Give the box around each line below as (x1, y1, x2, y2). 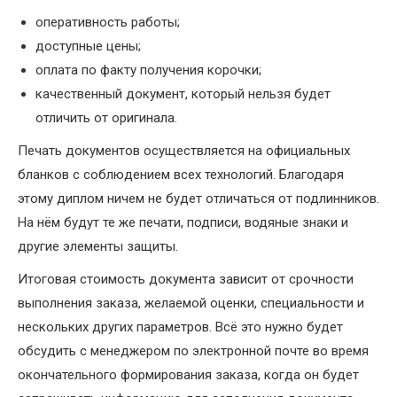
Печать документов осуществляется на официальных (18, 143, 350, 160)
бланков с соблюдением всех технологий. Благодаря (18, 167, 344, 183)
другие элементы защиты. (18, 238, 178, 255)
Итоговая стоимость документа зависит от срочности (18, 271, 354, 288)
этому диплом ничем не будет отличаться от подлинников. (18, 191, 379, 207)
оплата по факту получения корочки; (35, 62, 261, 79)
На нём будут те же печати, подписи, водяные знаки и (18, 214, 348, 231)
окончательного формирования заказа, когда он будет (18, 367, 359, 384)
